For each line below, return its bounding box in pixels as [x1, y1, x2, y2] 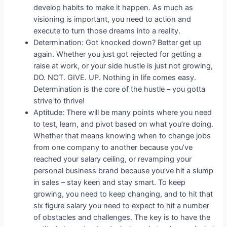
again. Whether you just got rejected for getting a [33, 49, 202, 59]
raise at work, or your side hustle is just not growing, [33, 61, 213, 70]
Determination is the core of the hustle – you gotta [33, 84, 206, 94]
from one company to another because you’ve [33, 142, 193, 152]
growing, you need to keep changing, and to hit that [33, 189, 213, 199]
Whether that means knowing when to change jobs [33, 131, 211, 140]
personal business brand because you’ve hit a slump [33, 166, 214, 175]
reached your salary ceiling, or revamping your [33, 154, 192, 164]
